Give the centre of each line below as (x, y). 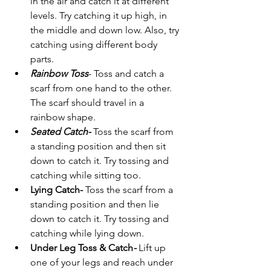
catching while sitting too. (86, 175)
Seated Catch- (62, 132)
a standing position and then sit (99, 146)
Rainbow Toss (59, 74)
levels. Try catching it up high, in (100, 16)
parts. (43, 59)
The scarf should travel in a (88, 103)
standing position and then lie (96, 204)
